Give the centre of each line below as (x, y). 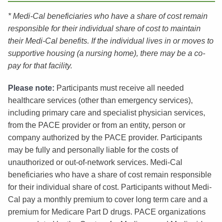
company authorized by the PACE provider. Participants (105, 137)
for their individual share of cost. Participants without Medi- (110, 187)
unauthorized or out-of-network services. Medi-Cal (95, 162)
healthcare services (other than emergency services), (100, 100)
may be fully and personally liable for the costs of (93, 150)
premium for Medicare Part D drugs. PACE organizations (107, 212)
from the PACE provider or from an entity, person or (96, 125)
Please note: (31, 88)
